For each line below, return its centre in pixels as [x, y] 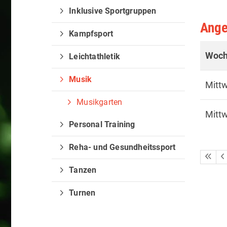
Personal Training [102, 124]
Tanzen [83, 170]
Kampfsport [91, 34]
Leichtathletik [95, 56]
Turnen [82, 193]
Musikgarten [100, 102]
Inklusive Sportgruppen [113, 11]
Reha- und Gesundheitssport [122, 147]
